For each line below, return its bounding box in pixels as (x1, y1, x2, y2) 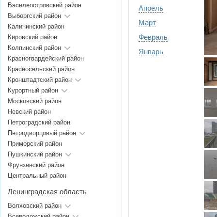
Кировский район (8, 33, 57, 41)
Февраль (139, 33, 168, 42)
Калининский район (8, 23, 64, 31)
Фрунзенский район (8, 161, 64, 169)
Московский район (8, 97, 62, 105)
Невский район (8, 108, 51, 116)
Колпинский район (8, 44, 61, 52)
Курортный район (8, 87, 58, 94)
